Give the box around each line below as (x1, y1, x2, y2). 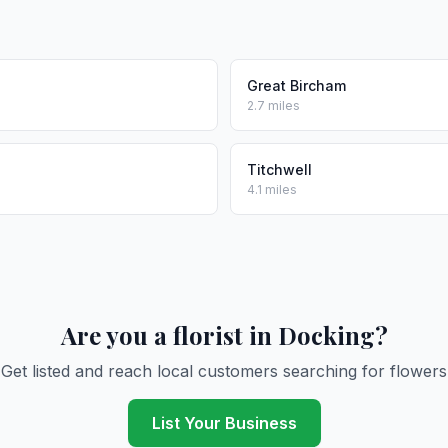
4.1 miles (247, 182, 297, 197)
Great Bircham (247, 77, 346, 94)
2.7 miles (247, 98, 300, 113)
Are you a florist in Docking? (60, 319, 388, 351)
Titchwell (247, 161, 312, 178)
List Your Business (151, 413, 297, 433)
